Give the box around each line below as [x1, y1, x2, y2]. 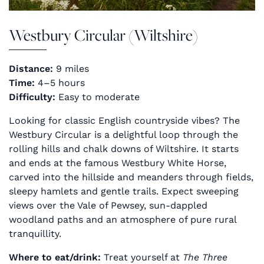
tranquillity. [9, 227, 61, 239]
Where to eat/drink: [9, 251, 101, 263]
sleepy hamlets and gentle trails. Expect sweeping [9, 185, 239, 197]
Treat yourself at [101, 251, 183, 263]
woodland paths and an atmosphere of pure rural [9, 213, 236, 225]
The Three [183, 251, 227, 263]
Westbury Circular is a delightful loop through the [9, 128, 238, 140]
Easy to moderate [55, 91, 140, 103]
